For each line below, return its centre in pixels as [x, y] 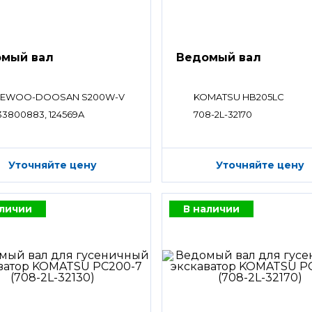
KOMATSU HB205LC [239, 97]
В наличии [212, 209]
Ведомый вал [219, 58]
